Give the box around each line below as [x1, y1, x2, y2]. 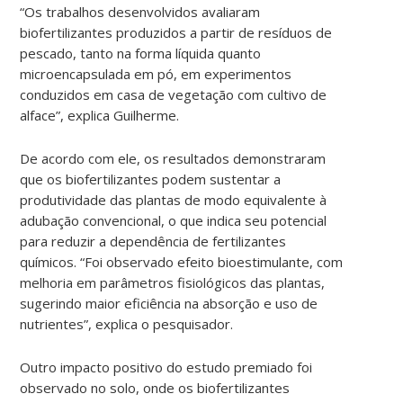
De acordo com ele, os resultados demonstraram [20, 148, 327, 167]
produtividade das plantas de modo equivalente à [20, 190, 327, 209]
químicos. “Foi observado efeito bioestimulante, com [20, 252, 344, 271]
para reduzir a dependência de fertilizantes [20, 231, 287, 250]
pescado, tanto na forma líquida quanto [20, 43, 262, 62]
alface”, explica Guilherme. [20, 105, 180, 124]
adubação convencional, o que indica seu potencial [20, 210, 327, 229]
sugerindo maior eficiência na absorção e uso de [20, 293, 318, 312]
